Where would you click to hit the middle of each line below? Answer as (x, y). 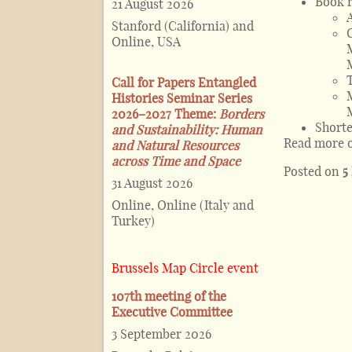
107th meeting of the (169, 297)
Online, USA (146, 42)
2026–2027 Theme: (165, 114)
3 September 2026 (161, 334)
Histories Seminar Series (182, 99)
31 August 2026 (152, 183)
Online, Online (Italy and (183, 205)
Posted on (313, 171)
